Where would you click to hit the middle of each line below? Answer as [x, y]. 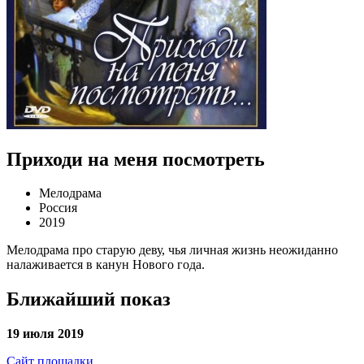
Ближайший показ [89, 299]
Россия [58, 208]
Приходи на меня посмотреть [136, 159]
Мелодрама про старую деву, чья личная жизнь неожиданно [172, 250]
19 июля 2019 [45, 334]
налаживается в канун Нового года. [106, 265]
